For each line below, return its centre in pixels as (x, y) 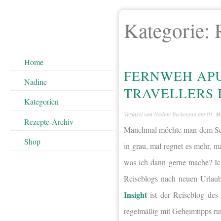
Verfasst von (139, 114)
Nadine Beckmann (175, 114)
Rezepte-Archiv (49, 121)
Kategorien (41, 102)
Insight (135, 195)
